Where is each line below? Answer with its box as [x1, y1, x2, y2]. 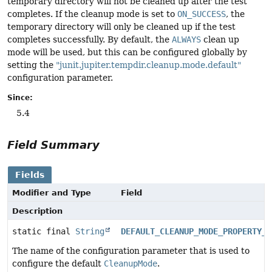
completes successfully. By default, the [7, 34, 172, 44]
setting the [7, 59, 56, 70]
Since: [7, 93, 33, 103]
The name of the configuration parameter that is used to [12, 246, 250, 256]
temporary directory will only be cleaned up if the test [7, 21, 236, 32]
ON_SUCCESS [177, 8, 226, 19]
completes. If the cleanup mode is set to [7, 8, 177, 19]
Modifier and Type [12, 188, 91, 198]
